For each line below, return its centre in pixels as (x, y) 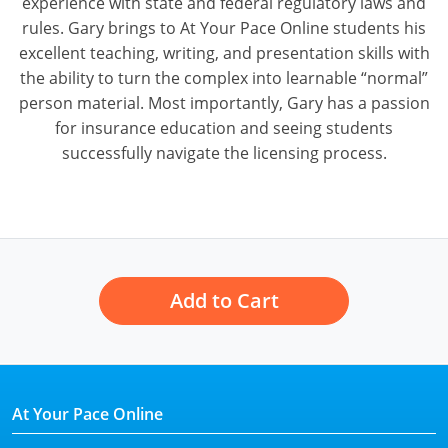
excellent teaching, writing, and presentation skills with (224, 53)
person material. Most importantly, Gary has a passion (224, 103)
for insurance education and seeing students (224, 128)
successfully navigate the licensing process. (224, 153)
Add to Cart (224, 301)
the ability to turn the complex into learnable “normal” (224, 78)
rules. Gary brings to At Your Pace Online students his (224, 28)
